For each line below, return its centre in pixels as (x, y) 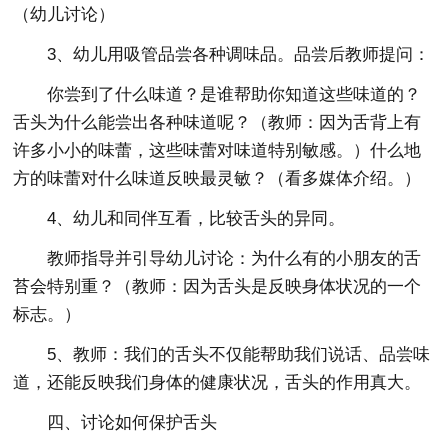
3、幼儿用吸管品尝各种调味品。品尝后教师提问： (239, 54)
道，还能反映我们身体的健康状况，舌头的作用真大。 (217, 382)
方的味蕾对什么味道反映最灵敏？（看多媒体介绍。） (217, 178)
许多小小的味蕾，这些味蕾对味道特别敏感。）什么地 (217, 150)
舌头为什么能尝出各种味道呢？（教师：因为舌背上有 (217, 122)
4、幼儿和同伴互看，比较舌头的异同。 (196, 218)
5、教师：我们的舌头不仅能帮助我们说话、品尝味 (239, 354)
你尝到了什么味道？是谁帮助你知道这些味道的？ (234, 94)
